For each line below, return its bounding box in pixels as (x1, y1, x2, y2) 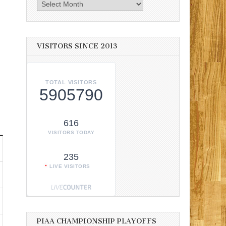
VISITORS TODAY (48, 130, 94, 136)
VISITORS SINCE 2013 (37, 41, 118, 50)
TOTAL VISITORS (45, 79, 97, 86)
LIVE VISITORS (49, 163, 90, 169)
